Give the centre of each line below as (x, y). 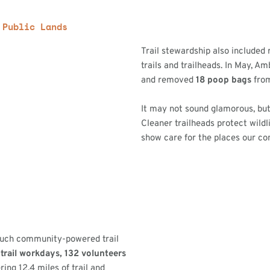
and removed (168, 80)
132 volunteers (96, 254)
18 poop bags (225, 80)
